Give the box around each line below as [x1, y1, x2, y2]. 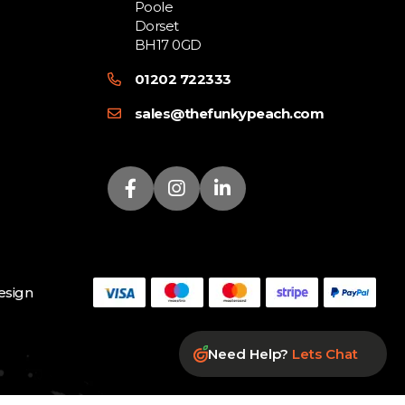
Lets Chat [291, 345, 358, 363]
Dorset [134, 17, 179, 35]
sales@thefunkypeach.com [134, 105, 325, 123]
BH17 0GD [134, 36, 202, 54]
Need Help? [207, 345, 292, 363]
